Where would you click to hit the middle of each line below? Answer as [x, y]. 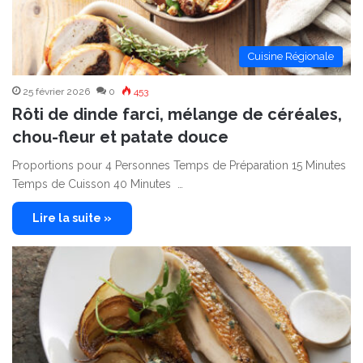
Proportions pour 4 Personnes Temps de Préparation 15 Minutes [179, 165]
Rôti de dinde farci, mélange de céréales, [177, 114]
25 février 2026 [56, 91]
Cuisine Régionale [291, 56]
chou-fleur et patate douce [120, 137]
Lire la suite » [72, 218]
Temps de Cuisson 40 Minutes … [98, 184]
